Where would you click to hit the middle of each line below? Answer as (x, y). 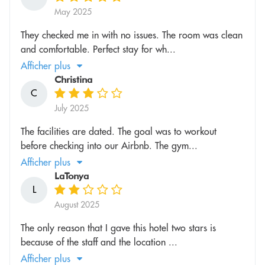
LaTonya (72, 176)
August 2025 (77, 204)
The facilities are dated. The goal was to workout (119, 131)
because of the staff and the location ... (99, 242)
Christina (73, 79)
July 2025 (72, 108)
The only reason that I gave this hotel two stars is (118, 227)
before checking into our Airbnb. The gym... (109, 145)
